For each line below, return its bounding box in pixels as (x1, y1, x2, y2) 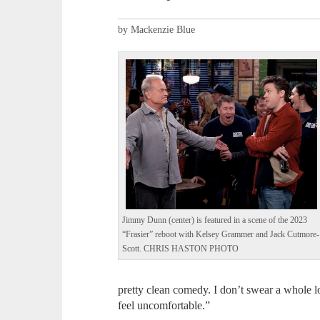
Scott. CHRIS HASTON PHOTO (122, 244, 239, 254)
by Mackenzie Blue (118, 24, 196, 36)
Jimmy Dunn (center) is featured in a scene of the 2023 (122, 215, 308, 225)
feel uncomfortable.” (118, 299, 214, 312)
